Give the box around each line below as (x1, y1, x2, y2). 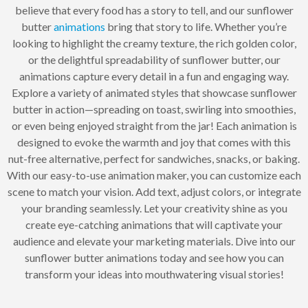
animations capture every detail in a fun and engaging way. (19, 69, 289, 82)
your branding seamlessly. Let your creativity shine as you (21, 201, 287, 214)
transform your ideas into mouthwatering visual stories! (24, 267, 284, 280)
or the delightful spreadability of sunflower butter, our (27, 52, 280, 66)
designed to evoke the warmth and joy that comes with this (17, 135, 291, 148)
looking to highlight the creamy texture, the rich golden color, (12, 36, 296, 49)
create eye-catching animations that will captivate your (25, 217, 283, 231)
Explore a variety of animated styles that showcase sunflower (11, 85, 297, 99)
